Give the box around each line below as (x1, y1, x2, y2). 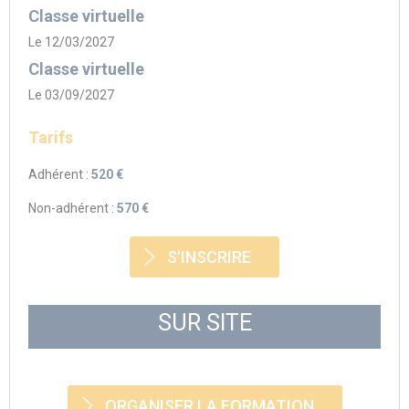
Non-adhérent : (28, 201, 117, 215)
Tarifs (28, 128, 73, 147)
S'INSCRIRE (167, 247, 251, 267)
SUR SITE (157, 309, 252, 336)
